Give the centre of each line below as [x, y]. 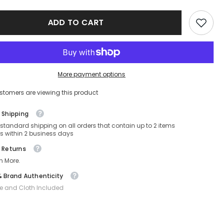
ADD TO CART [76, 22]
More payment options [92, 74]
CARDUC [29, 6]
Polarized [29, 66]
